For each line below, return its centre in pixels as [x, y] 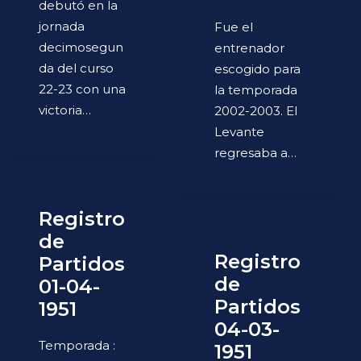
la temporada [256, 89]
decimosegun [81, 47]
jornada [62, 26]
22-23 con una [82, 89]
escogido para [257, 68]
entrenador [249, 48]
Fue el [234, 27]
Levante [239, 131]
